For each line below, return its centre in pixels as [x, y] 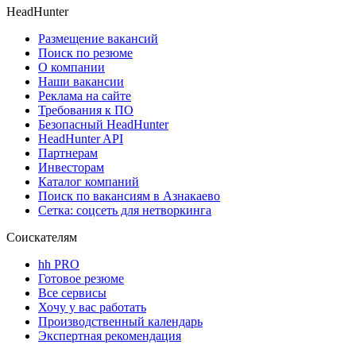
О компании [72, 68]
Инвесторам [71, 168]
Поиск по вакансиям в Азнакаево [129, 196]
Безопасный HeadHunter [103, 125]
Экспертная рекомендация [110, 336]
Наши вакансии [81, 82]
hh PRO [59, 265]
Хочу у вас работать [92, 308]
